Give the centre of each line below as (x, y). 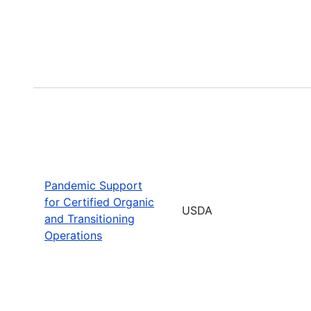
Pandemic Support (93, 185)
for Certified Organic (99, 202)
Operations (73, 235)
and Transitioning (90, 218)
